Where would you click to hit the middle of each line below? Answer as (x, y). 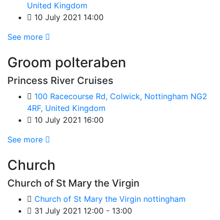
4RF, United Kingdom (66, 108)
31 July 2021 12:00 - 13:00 (82, 211)
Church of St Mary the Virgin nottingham (110, 199)
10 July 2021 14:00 (68, 17)
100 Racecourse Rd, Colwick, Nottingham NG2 (121, 96)
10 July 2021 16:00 (68, 120)
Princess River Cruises (60, 81)
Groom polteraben (67, 62)
